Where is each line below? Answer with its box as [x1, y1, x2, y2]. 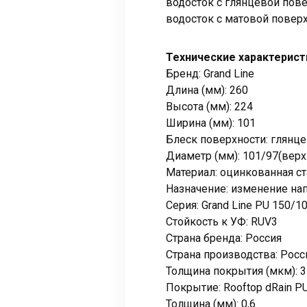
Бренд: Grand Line [166, 67, 254, 81]
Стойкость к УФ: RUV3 [166, 215, 278, 229]
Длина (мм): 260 [166, 84, 248, 97]
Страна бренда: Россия [166, 232, 282, 245]
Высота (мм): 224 [166, 100, 253, 114]
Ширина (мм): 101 [166, 116, 256, 130]
